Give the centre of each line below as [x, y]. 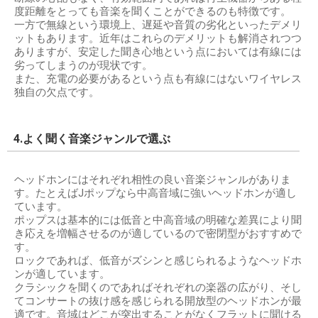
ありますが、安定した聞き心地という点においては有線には [158, 52]
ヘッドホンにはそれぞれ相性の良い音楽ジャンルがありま [153, 180]
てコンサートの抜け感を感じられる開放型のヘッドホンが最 [158, 301]
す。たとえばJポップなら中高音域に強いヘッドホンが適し [155, 193]
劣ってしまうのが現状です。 [83, 65]
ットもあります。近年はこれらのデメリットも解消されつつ [158, 38]
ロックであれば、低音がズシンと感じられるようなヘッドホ [158, 261]
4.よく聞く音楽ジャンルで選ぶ [92, 139]
